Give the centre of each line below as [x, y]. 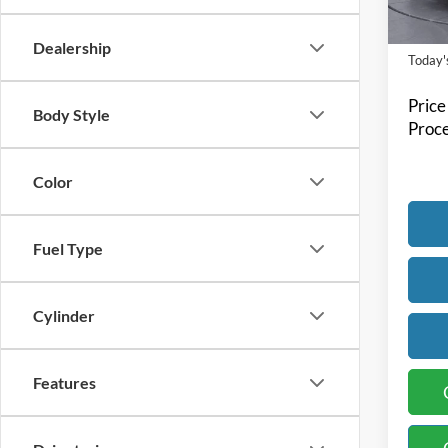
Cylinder [64, 316]
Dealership [72, 48]
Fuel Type [68, 249]
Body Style [71, 115]
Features [64, 383]
